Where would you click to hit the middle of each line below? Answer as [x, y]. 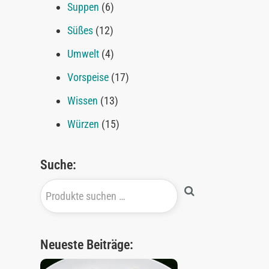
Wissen [83, 101]
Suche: [59, 165]
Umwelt [83, 54]
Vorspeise [88, 77]
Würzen [83, 124]
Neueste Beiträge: [87, 245]
